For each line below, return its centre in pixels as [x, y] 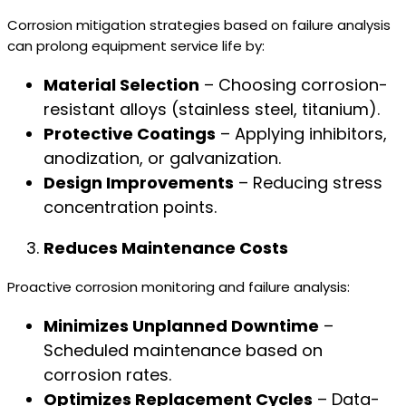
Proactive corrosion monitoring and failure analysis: [179, 287]
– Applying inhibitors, [301, 134]
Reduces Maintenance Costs [166, 248]
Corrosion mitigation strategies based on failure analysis [199, 25]
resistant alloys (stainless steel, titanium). [212, 109]
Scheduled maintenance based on [183, 350]
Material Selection [121, 85]
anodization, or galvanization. [162, 158]
